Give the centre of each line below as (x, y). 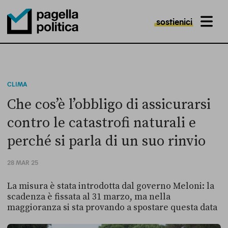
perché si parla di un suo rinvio (106, 141)
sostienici (174, 21)
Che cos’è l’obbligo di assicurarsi (109, 105)
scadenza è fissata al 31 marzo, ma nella (89, 197)
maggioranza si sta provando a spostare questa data (112, 208)
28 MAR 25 (23, 162)
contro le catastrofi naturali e (102, 123)
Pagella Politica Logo (41, 44)
